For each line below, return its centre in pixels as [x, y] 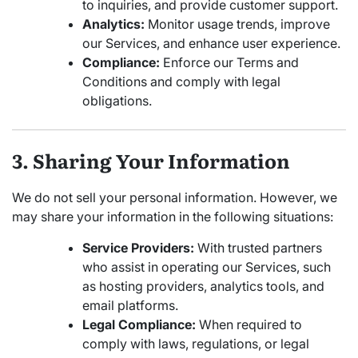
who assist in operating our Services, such [207, 267]
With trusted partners [258, 247]
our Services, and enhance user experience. [211, 43]
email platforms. [130, 305]
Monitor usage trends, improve [237, 24]
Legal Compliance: [139, 324]
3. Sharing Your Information [151, 160]
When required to [249, 324]
